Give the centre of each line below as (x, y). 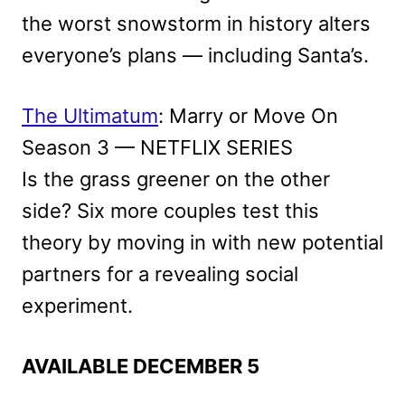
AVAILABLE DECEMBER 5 (141, 367)
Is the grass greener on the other (176, 179)
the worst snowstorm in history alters (196, 24)
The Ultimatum (90, 116)
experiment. (77, 306)
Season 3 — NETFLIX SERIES (157, 148)
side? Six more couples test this (170, 211)
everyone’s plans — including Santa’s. (195, 56)
